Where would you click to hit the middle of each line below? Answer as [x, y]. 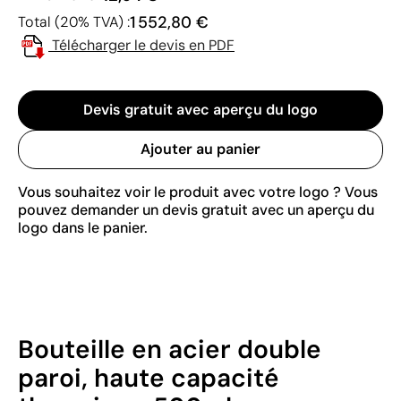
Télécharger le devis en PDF [143, 45]
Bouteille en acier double [170, 349]
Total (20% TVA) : [74, 21]
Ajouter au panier [200, 149]
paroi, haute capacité [149, 378]
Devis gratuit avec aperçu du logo [200, 109]
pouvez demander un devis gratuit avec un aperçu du [196, 209]
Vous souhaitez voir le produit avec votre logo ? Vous [198, 192]
